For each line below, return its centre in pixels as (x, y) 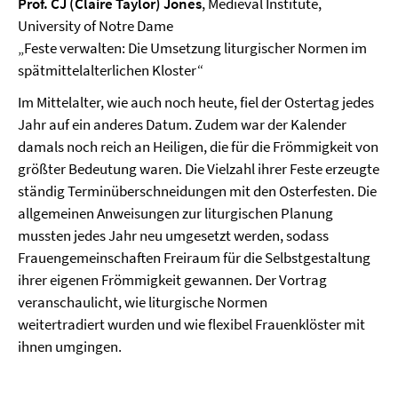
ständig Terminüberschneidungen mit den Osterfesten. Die (197, 191)
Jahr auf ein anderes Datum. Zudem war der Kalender (182, 124)
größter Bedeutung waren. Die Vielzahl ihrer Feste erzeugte (199, 168)
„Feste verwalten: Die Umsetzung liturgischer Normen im (192, 48)
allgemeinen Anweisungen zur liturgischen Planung (175, 213)
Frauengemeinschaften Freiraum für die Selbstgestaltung (194, 257)
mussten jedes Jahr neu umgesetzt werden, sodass (173, 235)
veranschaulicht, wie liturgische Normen (143, 302)
